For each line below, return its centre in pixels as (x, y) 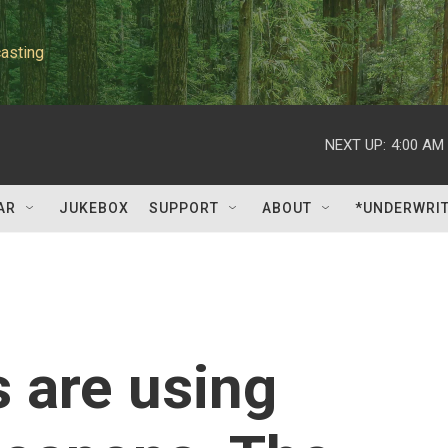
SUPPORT (184, 208)
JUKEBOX (94, 208)
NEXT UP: (355, 144)
